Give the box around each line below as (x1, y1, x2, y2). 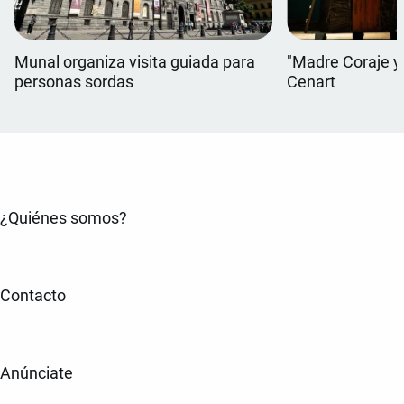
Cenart (287, 73, 336, 92)
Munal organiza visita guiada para (14, 53, 256, 72)
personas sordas (14, 73, 134, 92)
